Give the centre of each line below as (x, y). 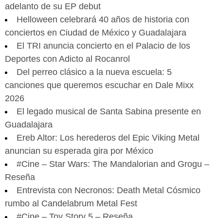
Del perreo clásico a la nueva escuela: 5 (94, 72)
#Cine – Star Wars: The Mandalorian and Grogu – (113, 164)
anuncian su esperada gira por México (79, 151)
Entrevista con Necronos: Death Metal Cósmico (109, 190)
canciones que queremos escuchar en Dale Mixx (99, 85)
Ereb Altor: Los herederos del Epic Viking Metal (108, 137)
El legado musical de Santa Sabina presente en (109, 111)
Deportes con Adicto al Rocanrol (67, 59)
